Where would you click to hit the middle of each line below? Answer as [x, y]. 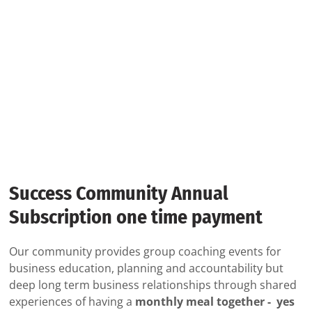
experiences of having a [72, 302]
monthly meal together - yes [215, 302]
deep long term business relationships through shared [153, 285]
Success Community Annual [119, 194]
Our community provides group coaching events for [145, 252]
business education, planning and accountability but [146, 268]
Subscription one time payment [136, 217]
